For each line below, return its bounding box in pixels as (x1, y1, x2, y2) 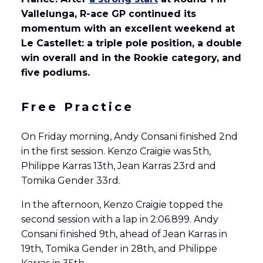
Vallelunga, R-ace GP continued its (21, 8, 196, 20)
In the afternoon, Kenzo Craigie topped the (21, 199, 223, 211)
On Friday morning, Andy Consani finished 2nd (21, 131, 238, 143)
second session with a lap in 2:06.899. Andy (21, 214, 218, 225)
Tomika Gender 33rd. (21, 175, 120, 187)
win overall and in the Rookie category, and (21, 52, 241, 64)
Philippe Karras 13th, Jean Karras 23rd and (21, 160, 216, 172)
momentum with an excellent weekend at (21, 23, 235, 35)
